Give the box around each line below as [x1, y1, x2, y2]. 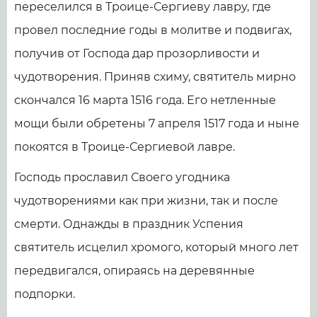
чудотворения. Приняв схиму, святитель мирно [14, 70, 296, 84]
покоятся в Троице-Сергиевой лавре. [14, 140, 235, 154]
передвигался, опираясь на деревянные [14, 264, 255, 278]
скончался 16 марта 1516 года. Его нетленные [14, 93, 276, 108]
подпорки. [14, 287, 75, 301]
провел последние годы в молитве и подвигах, [14, 23, 292, 38]
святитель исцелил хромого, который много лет [14, 241, 299, 255]
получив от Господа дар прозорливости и [14, 47, 260, 61]
